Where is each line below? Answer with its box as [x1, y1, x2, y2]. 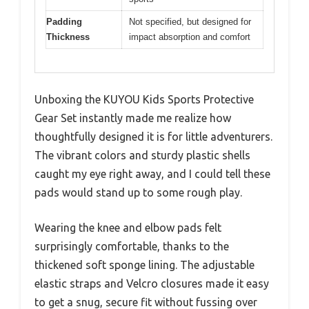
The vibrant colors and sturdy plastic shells [34, 149, 250, 161]
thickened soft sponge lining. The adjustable [34, 259, 255, 271]
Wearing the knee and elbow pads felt [34, 221, 221, 234]
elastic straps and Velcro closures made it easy [34, 277, 269, 290]
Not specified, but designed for [129, 16, 251, 27]
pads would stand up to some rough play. [34, 186, 242, 199]
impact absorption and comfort [129, 31, 250, 42]
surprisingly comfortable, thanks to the [34, 240, 229, 252]
